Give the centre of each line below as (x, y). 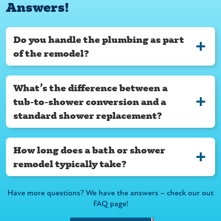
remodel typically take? (70, 164)
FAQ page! (110, 204)
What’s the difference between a (91, 88)
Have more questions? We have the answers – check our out (110, 193)
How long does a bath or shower (89, 150)
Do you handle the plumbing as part (99, 39)
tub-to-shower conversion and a (90, 102)
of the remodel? (51, 53)
